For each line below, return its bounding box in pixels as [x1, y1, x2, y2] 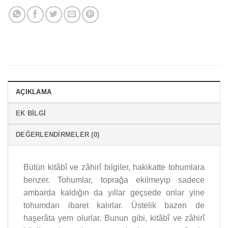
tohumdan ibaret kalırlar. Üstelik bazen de [23, 201, 205, 210]
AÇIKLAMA [16, 88, 52, 96]
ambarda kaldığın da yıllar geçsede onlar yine [23, 188, 205, 197]
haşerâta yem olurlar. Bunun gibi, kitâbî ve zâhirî [23, 214, 205, 223]
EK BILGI [16, 109, 46, 118]
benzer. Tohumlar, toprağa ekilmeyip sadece [23, 176, 205, 185]
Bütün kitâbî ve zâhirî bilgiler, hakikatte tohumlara [23, 163, 205, 172]
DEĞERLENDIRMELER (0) [16, 131, 100, 139]
